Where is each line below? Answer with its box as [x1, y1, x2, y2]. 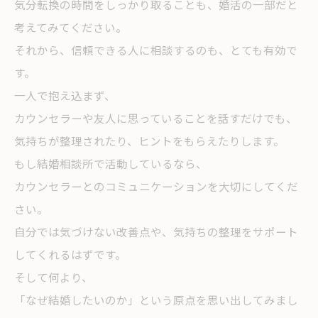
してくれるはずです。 [14, 246, 126, 262]
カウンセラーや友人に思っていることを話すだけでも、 [14, 110, 297, 126]
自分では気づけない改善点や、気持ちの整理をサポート [14, 224, 298, 239]
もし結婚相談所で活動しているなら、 [14, 155, 207, 171]
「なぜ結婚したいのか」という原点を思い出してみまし [14, 292, 298, 307]
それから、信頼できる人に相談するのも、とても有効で [14, 42, 297, 57]
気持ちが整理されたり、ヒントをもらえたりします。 [14, 133, 285, 148]
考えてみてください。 [14, 19, 127, 35]
